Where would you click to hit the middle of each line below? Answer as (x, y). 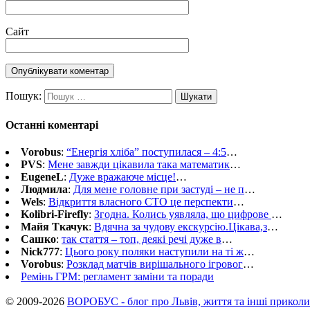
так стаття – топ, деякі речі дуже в (142, 239)
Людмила (44, 189)
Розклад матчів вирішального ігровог (155, 264)
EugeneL (42, 176)
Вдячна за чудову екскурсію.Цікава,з (181, 226)
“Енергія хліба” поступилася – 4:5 (146, 152)
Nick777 (40, 251)
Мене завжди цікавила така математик (139, 164)
